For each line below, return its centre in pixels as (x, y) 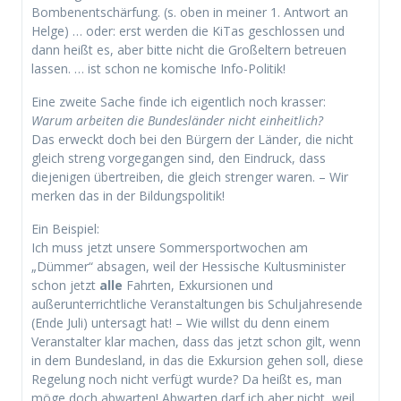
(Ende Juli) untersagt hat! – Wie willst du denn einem (180, 323)
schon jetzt (65, 286)
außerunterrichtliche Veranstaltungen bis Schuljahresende (197, 304)
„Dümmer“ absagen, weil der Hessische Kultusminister (188, 267)
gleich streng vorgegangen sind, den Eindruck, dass (179, 158)
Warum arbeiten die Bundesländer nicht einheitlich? (177, 121)
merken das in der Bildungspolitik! (128, 196)
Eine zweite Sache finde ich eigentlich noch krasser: (179, 102)
